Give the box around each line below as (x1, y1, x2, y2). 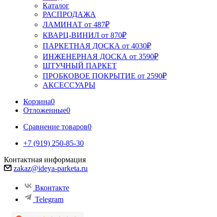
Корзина (23, 97, 51, 106)
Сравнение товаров (23, 123, 88, 131)
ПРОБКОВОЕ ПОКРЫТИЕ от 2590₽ (43, 72, 167, 80)
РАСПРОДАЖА (43, 10, 96, 18)
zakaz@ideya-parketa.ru (14, 164, 88, 172)
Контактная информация (4, 155, 86, 164)
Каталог (43, 1, 69, 10)
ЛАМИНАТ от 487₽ (43, 20, 109, 29)
